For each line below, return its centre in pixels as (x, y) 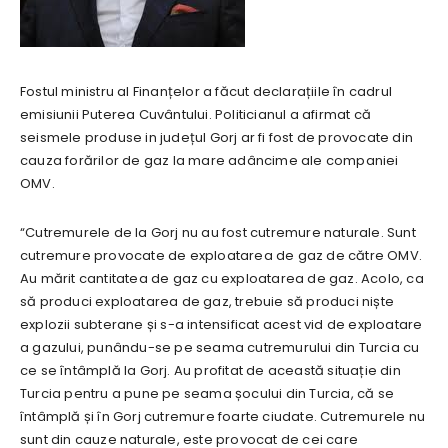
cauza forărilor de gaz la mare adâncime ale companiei (209, 161)
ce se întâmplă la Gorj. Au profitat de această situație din (210, 371)
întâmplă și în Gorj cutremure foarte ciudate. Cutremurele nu (223, 417)
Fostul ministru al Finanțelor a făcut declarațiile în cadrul (206, 92)
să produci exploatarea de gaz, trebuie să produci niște (207, 302)
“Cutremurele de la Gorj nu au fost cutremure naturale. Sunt (218, 233)
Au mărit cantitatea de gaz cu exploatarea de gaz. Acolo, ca (222, 279)
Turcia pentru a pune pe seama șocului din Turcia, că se (207, 394)
